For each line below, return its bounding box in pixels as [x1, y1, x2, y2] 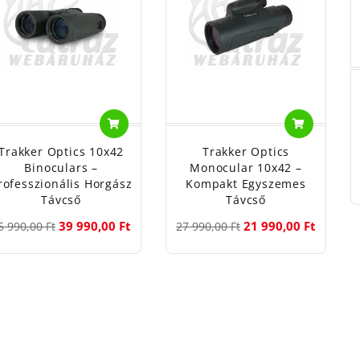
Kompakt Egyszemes [186, 176, 306, 192]
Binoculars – [24, 160, 98, 176]
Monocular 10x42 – [190, 160, 302, 176]
